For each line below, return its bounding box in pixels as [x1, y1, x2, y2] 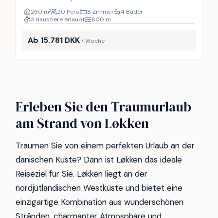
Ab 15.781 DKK [28, 35, 80, 45]
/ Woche [81, 37, 105, 45]
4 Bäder [121, 8, 143, 16]
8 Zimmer [87, 8, 114, 16]
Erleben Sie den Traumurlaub [16, 98, 191, 116]
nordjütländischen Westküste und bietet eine [16, 182, 182, 193]
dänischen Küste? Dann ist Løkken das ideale [16, 154, 182, 165]
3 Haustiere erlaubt [31, 16, 85, 23]
